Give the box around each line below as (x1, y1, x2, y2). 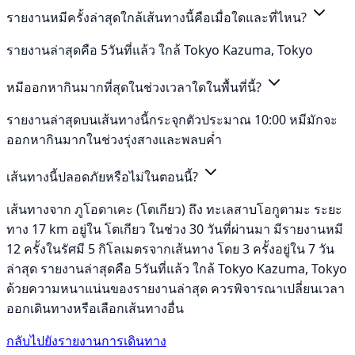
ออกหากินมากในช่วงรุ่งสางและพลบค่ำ (6, 130, 222, 148)
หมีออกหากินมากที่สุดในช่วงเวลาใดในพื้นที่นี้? (6, 78, 265, 96)
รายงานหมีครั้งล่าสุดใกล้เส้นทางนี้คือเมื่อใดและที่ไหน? (6, 8, 310, 26)
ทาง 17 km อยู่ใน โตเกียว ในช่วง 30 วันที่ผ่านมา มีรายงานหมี (6, 219, 343, 238)
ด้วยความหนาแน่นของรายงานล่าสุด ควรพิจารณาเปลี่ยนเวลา (6, 279, 345, 297)
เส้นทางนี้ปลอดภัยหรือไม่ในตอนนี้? (6, 167, 201, 185)
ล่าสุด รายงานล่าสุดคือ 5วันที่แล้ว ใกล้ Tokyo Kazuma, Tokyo (6, 259, 347, 277)
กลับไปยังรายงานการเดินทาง (6, 331, 166, 349)
